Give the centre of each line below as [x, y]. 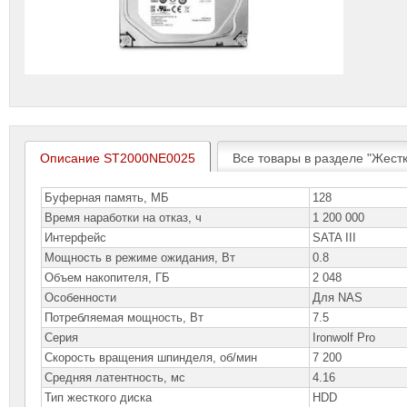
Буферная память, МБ [107, 198]
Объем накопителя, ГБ [108, 278]
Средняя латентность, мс [115, 377]
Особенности [81, 298]
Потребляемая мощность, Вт [124, 318]
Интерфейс [76, 238]
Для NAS [338, 298]
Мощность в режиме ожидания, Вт [140, 258]
